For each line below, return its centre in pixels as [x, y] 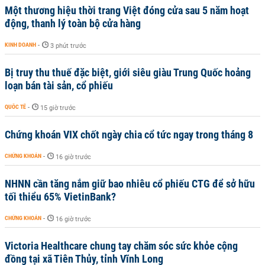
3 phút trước [68, 46]
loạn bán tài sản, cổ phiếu [59, 85]
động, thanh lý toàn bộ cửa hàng [73, 23]
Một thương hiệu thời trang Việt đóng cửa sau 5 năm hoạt [127, 10]
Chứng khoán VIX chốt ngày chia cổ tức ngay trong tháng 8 [129, 135]
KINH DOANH [20, 45]
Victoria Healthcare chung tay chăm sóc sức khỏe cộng [121, 246]
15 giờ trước [58, 108]
